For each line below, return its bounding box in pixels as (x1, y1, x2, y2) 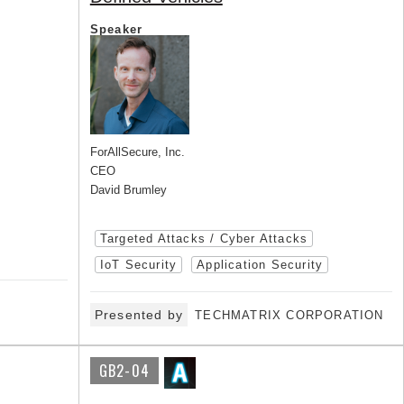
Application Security (197, 258, 324, 271)
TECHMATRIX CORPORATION (195, 308, 384, 322)
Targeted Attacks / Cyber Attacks (99, 232, 308, 245)
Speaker (89, 23, 143, 36)
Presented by (94, 308, 184, 322)
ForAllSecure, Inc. (89, 145, 185, 159)
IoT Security (99, 258, 178, 271)
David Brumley (89, 183, 167, 197)
